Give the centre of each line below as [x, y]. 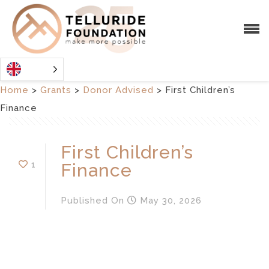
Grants [56, 90]
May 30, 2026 [169, 200]
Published [84, 200]
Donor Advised [118, 90]
